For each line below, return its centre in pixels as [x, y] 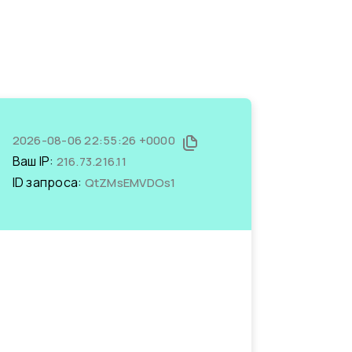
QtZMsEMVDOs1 [130, 183]
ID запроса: [48, 182]
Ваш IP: [34, 161]
